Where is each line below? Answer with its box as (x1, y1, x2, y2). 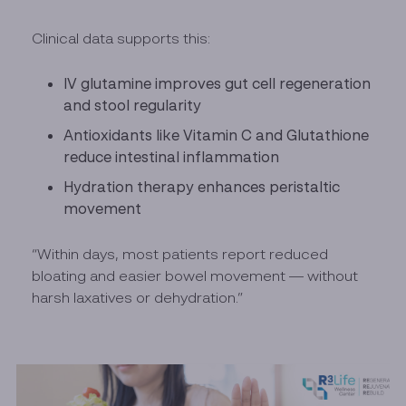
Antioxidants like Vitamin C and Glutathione (63, 125, 370, 144)
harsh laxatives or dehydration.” (32, 288, 244, 305)
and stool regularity (63, 95, 202, 114)
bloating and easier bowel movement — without (32, 266, 359, 284)
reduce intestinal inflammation (63, 147, 280, 166)
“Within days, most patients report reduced (32, 245, 329, 262)
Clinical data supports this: (32, 29, 211, 46)
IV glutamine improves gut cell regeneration (63, 73, 372, 92)
